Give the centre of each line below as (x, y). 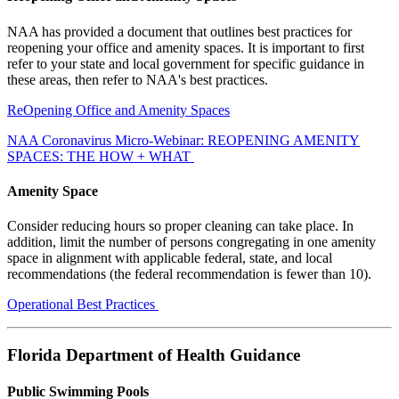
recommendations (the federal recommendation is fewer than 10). (189, 274)
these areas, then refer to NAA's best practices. (138, 79)
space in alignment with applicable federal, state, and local (170, 258)
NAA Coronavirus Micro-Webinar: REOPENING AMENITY (183, 140)
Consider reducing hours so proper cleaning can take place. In (180, 226)
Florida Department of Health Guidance (154, 354)
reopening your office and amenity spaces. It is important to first (186, 47)
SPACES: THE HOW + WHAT (101, 156)
